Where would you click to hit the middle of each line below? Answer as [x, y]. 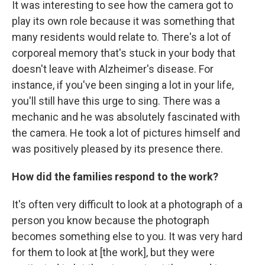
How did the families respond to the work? [115, 177]
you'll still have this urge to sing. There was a [116, 101]
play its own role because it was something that [123, 21]
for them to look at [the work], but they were [113, 253]
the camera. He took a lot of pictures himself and [126, 133]
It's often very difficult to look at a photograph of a [127, 205]
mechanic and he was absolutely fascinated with [126, 117]
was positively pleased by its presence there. [117, 149]
